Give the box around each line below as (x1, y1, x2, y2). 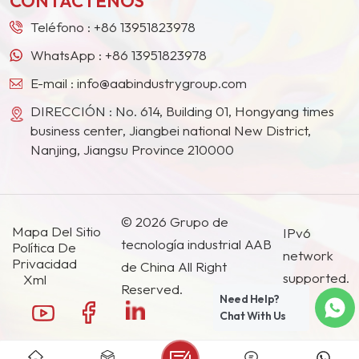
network (283, 247, 333, 264)
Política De (12, 239, 76, 256)
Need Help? (220, 292, 280, 306)
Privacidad (12, 255, 77, 272)
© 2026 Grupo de (120, 213, 228, 231)
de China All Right (120, 258, 227, 276)
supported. (283, 269, 349, 287)
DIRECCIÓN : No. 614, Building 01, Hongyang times (30, 103, 334, 120)
